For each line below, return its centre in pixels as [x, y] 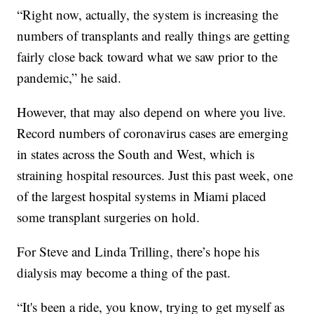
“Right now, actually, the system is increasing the [148, 15]
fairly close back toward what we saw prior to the [148, 57]
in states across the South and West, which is [136, 154]
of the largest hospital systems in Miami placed [142, 196]
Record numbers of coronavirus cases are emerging [153, 133]
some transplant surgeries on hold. [109, 217]
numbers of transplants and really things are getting [154, 36]
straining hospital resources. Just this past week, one [155, 175]
